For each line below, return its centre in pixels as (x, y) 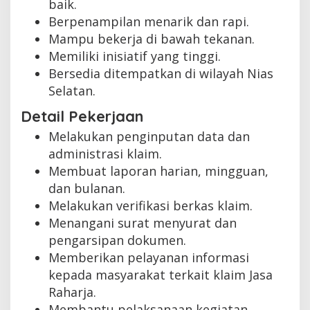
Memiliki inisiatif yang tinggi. (135, 56)
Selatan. (72, 91)
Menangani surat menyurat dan (143, 222)
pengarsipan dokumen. (117, 240)
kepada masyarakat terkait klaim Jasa (161, 274)
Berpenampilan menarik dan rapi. (149, 22)
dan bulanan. (87, 188)
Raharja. (72, 292)
